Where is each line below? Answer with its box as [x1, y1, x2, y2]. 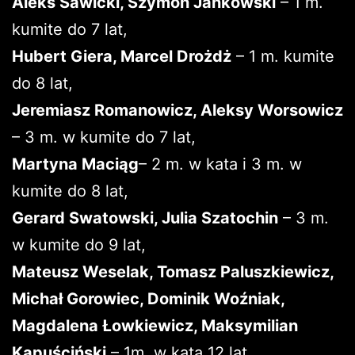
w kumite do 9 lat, [12, 235, 146, 254]
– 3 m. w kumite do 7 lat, [12, 127, 196, 147]
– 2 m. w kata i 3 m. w [139, 154, 302, 174]
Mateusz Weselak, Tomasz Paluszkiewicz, [12, 261, 334, 281]
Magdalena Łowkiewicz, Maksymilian [12, 315, 298, 335]
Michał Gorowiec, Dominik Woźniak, [12, 288, 284, 308]
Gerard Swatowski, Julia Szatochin [12, 208, 278, 227]
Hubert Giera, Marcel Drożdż [12, 46, 231, 66]
